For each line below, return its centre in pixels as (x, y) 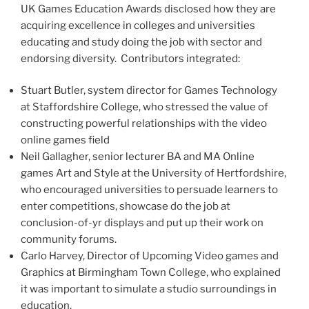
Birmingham (108, 273)
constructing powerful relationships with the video (144, 124)
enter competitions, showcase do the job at (126, 207)
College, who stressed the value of (183, 107)
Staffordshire (66, 107)
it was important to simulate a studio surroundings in (149, 289)
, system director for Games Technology (180, 91)
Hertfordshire (250, 173)
